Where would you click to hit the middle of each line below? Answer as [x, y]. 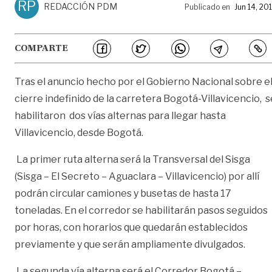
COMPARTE [41, 48]
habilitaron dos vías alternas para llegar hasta [120, 115]
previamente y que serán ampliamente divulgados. [130, 244]
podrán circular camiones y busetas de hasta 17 [123, 193]
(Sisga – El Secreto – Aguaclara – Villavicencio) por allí [137, 176]
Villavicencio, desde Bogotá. [80, 132]
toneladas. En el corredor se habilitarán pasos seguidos [141, 210]
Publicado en [207, 7]
